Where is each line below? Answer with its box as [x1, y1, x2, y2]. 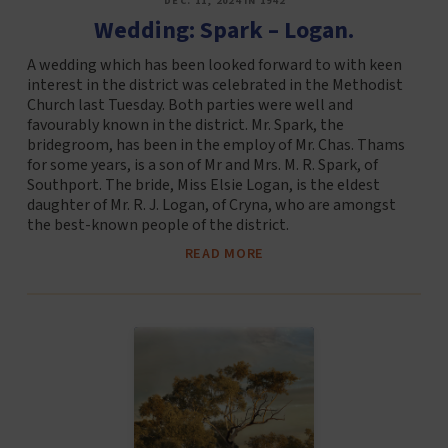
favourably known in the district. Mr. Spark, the [26, 114, 344, 137]
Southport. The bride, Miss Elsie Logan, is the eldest [26, 174, 380, 197]
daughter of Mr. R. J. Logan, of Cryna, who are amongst [26, 194, 396, 217]
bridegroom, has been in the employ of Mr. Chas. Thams [26, 134, 405, 157]
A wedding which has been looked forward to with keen [26, 54, 402, 77]
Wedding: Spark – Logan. [93, 13, 354, 49]
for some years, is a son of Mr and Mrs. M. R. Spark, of [26, 154, 378, 177]
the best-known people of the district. [26, 214, 289, 237]
